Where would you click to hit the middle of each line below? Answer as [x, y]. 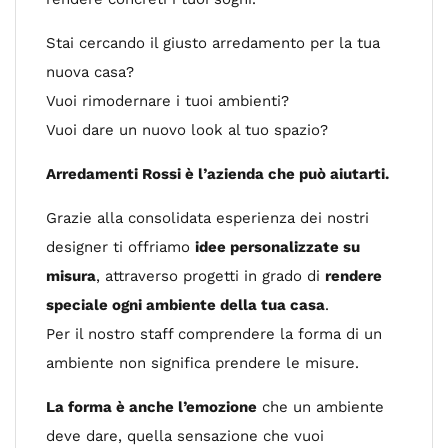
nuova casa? [90, 72]
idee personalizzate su [277, 247]
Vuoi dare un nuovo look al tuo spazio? [187, 130]
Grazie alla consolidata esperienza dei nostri [207, 218]
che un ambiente [320, 407]
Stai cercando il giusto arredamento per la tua [213, 43]
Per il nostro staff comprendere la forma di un [214, 334]
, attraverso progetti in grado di [210, 276]
